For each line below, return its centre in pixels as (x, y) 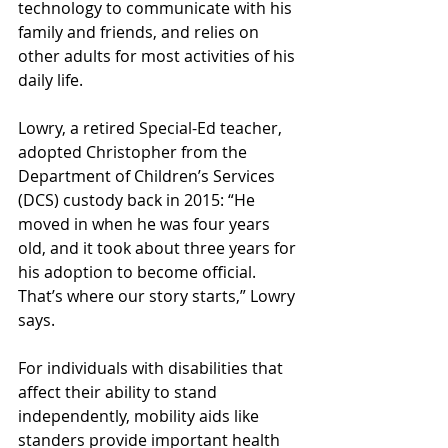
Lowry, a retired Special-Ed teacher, (152, 128)
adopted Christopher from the (134, 152)
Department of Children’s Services (148, 176)
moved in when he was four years (146, 224)
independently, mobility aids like (140, 416)
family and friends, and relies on (140, 32)
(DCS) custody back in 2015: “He (138, 200)
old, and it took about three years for (159, 248)
